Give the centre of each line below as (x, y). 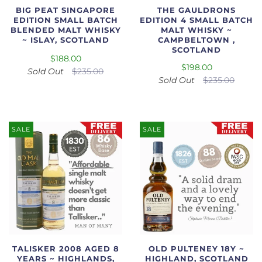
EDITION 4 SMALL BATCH (196, 20)
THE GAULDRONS (196, 10)
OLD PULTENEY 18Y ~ (196, 249)
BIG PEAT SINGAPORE (65, 10)
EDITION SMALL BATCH (65, 20)
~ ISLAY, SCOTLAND (65, 40)
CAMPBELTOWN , (196, 40)
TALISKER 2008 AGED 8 (65, 249)
